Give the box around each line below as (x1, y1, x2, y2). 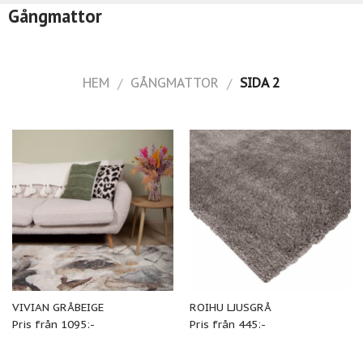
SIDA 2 (235, 74, 280, 91)
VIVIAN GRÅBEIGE (11, 299, 104, 314)
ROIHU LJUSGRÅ (189, 299, 271, 314)
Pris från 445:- (189, 316, 266, 331)
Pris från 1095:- (11, 316, 95, 331)
